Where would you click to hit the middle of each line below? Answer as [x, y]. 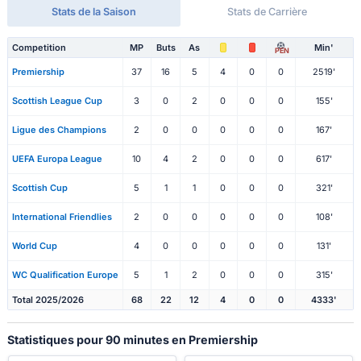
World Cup [34, 246]
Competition [39, 48]
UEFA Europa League [57, 159]
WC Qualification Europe [65, 275]
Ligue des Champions [59, 130]
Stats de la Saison [93, 12]
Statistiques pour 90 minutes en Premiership [132, 340]
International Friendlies [62, 217]
